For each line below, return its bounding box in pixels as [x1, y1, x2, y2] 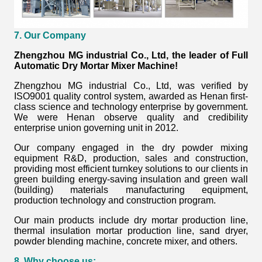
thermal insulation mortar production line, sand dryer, [14, 226, 248, 236]
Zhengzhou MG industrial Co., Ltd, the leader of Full [14, 50, 248, 61]
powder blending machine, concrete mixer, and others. [14, 236, 237, 247]
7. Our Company [14, 30, 86, 41]
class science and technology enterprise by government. [14, 102, 248, 112]
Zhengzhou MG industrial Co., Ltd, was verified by [14, 81, 248, 91]
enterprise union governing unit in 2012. [14, 123, 178, 133]
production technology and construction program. [14, 195, 216, 206]
